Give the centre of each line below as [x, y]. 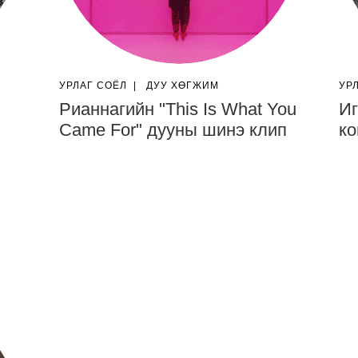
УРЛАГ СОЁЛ [93, 86]
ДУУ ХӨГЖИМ [183, 86]
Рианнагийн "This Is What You [178, 109]
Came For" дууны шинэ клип [173, 130]
